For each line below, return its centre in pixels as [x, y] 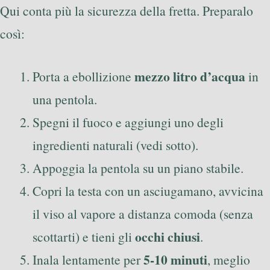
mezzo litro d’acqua [190, 76]
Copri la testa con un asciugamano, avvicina [148, 190]
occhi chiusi [168, 236]
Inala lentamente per [88, 259]
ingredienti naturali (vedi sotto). [115, 145]
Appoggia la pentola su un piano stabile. [138, 168]
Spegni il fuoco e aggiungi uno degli [128, 122]
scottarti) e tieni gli [84, 236]
